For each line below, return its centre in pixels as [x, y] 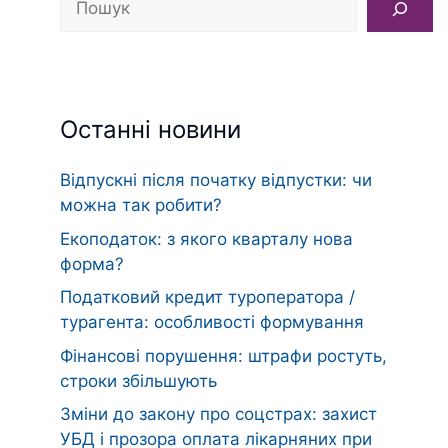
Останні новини [150, 129]
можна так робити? [141, 205]
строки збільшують [138, 380]
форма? [92, 263]
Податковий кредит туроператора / [207, 297]
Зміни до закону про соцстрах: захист [218, 414]
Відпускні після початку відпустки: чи [216, 180]
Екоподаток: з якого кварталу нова [206, 238]
